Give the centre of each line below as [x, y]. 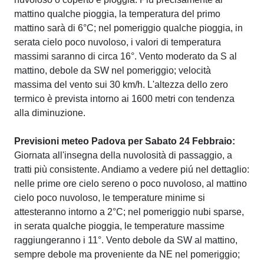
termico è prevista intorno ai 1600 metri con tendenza [124, 99]
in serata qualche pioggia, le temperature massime [119, 226]
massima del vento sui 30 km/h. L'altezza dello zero [121, 85]
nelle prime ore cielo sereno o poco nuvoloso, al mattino [131, 184]
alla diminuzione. [50, 113]
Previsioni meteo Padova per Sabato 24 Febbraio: [125, 141]
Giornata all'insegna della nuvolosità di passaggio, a [123, 155]
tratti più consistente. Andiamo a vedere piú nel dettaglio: [132, 169]
